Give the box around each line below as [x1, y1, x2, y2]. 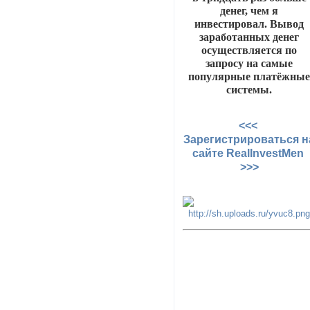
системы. [226, 83, 273, 95]
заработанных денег [199, 30, 300, 43]
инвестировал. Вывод [194, 17, 304, 30]
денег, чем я [220, 4, 279, 17]
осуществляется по [201, 44, 298, 56]
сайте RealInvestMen [192, 147, 307, 159]
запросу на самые [206, 57, 293, 69]
